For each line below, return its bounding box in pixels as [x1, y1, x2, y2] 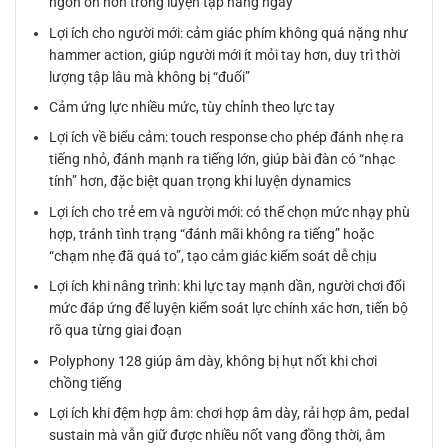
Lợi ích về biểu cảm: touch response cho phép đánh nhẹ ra [49, 129, 405, 146]
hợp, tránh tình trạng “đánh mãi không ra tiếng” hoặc [49, 225, 375, 242]
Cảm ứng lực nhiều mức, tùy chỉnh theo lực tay [49, 99, 336, 116]
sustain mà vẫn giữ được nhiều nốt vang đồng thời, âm [49, 427, 386, 444]
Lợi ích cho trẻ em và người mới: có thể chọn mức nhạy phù [49, 203, 411, 220]
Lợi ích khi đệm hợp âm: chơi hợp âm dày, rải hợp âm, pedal [49, 405, 410, 422]
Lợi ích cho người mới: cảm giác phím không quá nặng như [49, 24, 409, 41]
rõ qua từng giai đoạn [49, 322, 183, 339]
